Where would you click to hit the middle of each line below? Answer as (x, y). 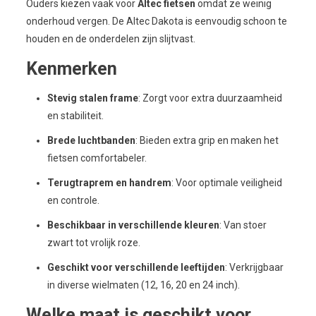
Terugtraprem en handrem (109, 182)
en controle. (73, 200)
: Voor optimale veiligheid (226, 182)
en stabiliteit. (75, 115)
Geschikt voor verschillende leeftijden (136, 267)
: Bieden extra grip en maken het (207, 140)
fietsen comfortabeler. (97, 158)
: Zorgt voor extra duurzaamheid (210, 98)
